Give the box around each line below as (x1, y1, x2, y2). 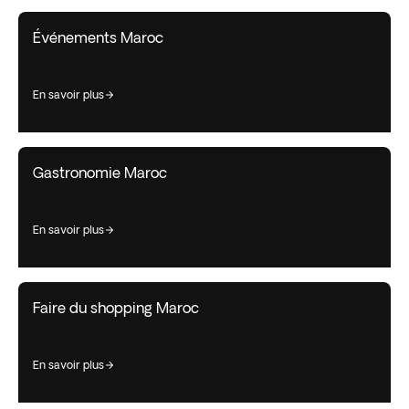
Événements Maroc (33, 28, 163, 46)
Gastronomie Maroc (33, 163, 167, 181)
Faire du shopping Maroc (33, 299, 199, 316)
